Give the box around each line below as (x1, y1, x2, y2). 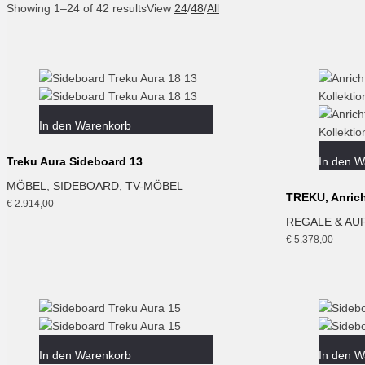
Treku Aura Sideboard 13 (7, 155, 143, 169)
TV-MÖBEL (125, 179, 183, 193)
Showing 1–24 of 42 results (7, 2, 147, 15)
